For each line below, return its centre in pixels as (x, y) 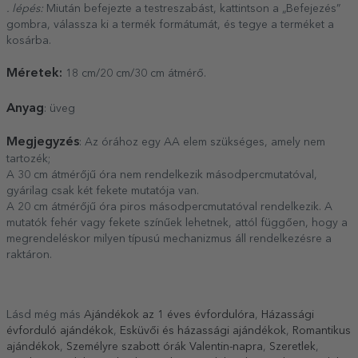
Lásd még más (45, 314)
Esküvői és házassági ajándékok (203, 330)
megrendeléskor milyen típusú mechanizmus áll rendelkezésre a (169, 239)
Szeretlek (292, 346)
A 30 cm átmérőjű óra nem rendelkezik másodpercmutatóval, (162, 175)
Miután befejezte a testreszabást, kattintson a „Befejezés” (192, 8)
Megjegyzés (43, 142)
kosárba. (29, 40)
